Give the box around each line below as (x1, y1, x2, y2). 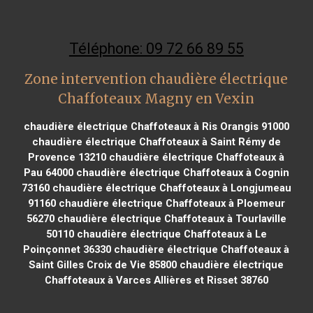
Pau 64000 (23, 166, 73, 179)
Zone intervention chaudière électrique (24, 71, 289, 87)
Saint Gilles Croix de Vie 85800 (29, 258, 177, 271)
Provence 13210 (28, 150, 107, 163)
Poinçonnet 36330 (23, 242, 112, 256)
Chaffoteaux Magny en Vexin (58, 90, 255, 107)
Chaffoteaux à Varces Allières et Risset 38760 (44, 273, 268, 286)
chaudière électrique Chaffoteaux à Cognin (73, 166, 289, 179)
